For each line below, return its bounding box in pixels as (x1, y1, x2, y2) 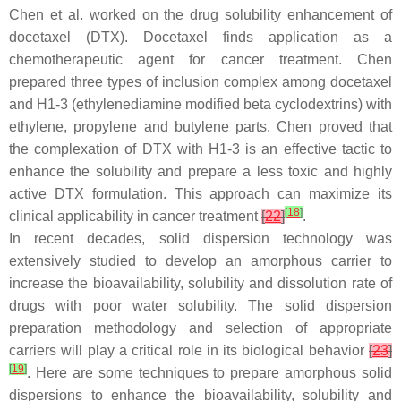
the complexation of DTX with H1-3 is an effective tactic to (9, 141, 392, 158)
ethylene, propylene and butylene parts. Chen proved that (9, 119, 392, 135)
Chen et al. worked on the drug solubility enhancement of (9, 7, 392, 23)
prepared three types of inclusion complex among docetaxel (9, 74, 392, 90)
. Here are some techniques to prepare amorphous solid (27, 365, 392, 381)
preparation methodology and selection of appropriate (9, 320, 392, 337)
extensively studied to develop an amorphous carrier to (9, 253, 392, 269)
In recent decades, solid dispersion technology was (9, 231, 392, 247)
